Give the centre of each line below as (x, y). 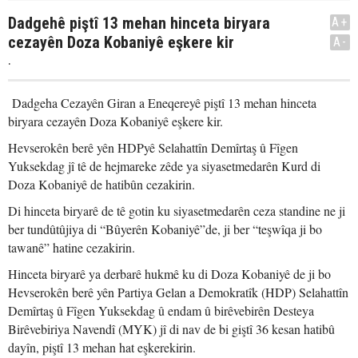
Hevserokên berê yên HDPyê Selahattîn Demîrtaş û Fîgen (153, 147)
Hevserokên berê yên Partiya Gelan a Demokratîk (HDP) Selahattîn (178, 292)
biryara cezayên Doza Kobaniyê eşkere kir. (115, 121)
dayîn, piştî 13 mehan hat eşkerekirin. (102, 347)
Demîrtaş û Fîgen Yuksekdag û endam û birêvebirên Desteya (161, 310)
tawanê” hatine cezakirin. (72, 247)
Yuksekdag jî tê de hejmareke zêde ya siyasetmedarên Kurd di (164, 166)
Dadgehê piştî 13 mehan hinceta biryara (139, 23)
